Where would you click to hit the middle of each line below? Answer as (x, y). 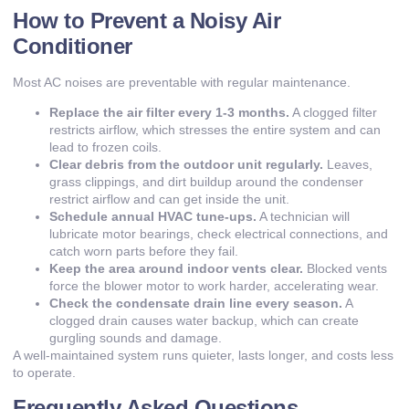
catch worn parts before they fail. (144, 252)
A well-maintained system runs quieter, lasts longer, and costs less (203, 356)
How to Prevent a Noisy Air (147, 20)
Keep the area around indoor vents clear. (176, 269)
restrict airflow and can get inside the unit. (169, 199)
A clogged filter (333, 113)
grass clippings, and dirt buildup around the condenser (206, 182)
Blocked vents (345, 269)
